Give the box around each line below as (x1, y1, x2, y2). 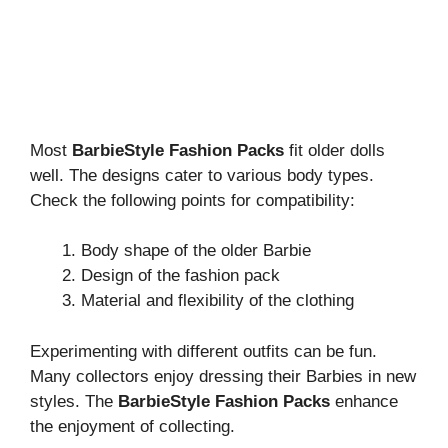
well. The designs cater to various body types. (30, 165, 374, 185)
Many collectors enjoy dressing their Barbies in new (30, 366, 416, 386)
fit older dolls (284, 140, 385, 160)
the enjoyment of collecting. (30, 416, 235, 436)
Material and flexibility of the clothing (81, 291, 354, 310)
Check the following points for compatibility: (30, 190, 355, 210)
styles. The (30, 391, 118, 411)
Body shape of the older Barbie (81, 241, 311, 260)
